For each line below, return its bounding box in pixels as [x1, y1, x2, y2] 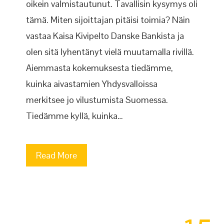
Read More [36, 149, 77, 161]
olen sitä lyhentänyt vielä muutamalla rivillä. [26, 46, 194, 57]
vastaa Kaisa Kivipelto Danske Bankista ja [26, 30, 184, 41]
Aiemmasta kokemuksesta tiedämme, [26, 62, 173, 73]
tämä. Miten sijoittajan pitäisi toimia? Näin [26, 14, 190, 25]
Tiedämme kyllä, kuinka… [26, 110, 123, 121]
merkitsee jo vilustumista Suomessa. [26, 94, 168, 105]
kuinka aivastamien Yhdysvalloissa [26, 78, 158, 89]
